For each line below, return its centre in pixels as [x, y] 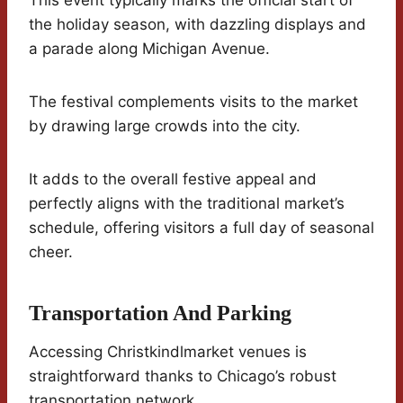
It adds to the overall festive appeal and [173, 179]
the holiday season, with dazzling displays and [197, 25]
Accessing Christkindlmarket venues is [168, 352]
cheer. [51, 252]
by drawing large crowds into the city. [165, 126]
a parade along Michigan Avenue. [149, 49]
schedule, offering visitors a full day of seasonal [201, 228]
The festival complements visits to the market [193, 102]
